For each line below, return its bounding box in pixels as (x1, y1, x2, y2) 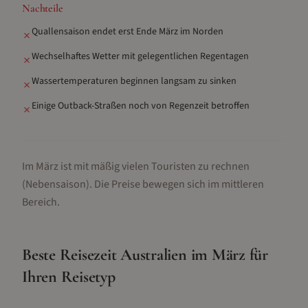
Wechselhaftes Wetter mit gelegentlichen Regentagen (32, 49, 249, 63)
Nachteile (22, 1, 63, 15)
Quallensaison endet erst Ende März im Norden (32, 25, 223, 38)
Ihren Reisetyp (22, 267, 115, 287)
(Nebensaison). (22, 177, 92, 192)
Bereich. (22, 195, 60, 210)
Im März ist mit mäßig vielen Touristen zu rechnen (22, 159, 250, 174)
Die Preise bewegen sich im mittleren (94, 177, 264, 192)
